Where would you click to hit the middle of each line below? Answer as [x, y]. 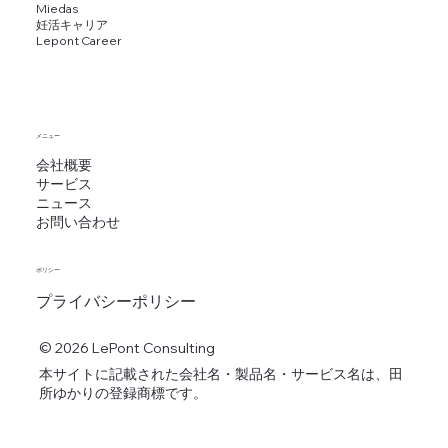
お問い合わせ [77, 221]
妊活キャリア [71, 24]
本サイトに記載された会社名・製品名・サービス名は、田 [220, 373]
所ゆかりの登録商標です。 [122, 392]
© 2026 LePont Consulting [126, 347]
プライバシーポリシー [115, 300]
